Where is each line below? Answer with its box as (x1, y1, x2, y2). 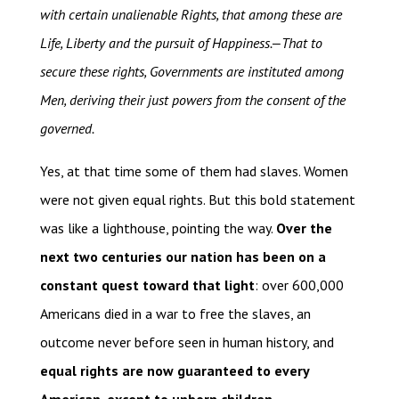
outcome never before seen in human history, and (39, 333, 334, 352)
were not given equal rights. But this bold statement (39, 191, 355, 209)
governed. (39, 119, 94, 138)
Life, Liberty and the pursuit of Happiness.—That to (39, 34, 322, 53)
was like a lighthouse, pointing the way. (39, 219, 276, 238)
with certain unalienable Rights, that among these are (39, 5, 342, 24)
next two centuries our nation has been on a (39, 248, 326, 266)
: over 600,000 (254, 276, 344, 295)
